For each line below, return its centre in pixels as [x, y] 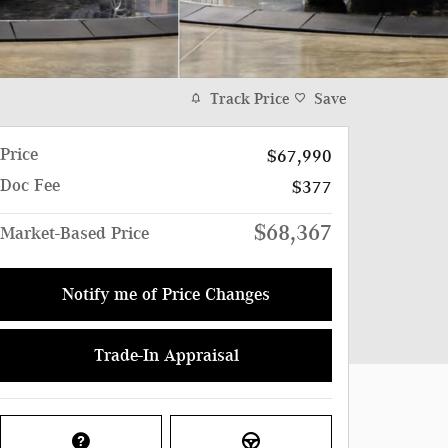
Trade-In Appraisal [166, 354]
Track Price [250, 98]
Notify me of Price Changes [166, 293]
